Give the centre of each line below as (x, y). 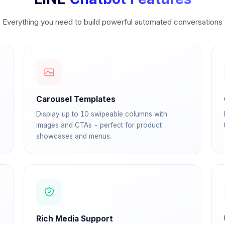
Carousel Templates (76, 99)
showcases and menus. (74, 136)
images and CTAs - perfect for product (99, 125)
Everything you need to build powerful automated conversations (113, 22)
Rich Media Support (75, 219)
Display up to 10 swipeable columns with (102, 114)
